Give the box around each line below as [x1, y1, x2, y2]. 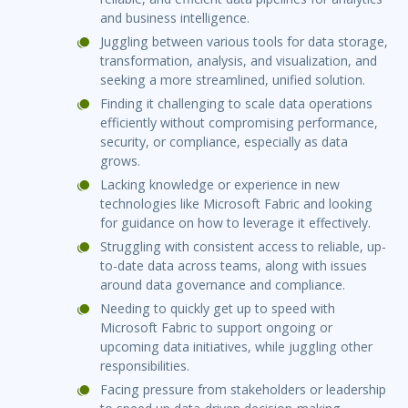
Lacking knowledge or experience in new [100, 176, 340, 194]
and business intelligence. [100, 9, 250, 27]
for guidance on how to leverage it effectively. [100, 214, 371, 232]
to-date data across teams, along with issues [100, 257, 367, 275]
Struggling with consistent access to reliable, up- [100, 238, 386, 256]
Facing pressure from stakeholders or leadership [100, 381, 386, 399]
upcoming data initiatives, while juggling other [100, 338, 372, 356]
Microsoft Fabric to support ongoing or [100, 319, 332, 337]
